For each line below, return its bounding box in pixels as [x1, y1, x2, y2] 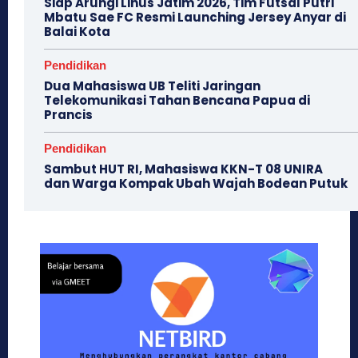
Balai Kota [44, 23, 110, 41]
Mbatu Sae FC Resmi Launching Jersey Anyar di [44, 9, 346, 26]
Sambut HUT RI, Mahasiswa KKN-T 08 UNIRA [44, 161, 323, 178]
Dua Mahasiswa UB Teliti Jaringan [44, 78, 261, 95]
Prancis [44, 106, 93, 124]
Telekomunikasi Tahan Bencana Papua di [44, 92, 310, 109]
